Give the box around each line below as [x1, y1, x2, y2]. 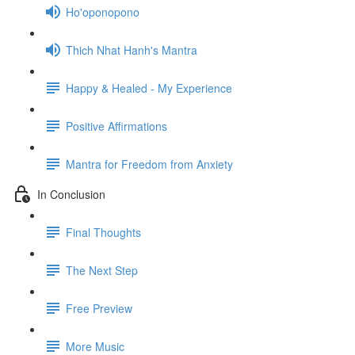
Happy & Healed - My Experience [66, 79, 232, 96]
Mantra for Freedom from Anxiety [66, 155, 233, 172]
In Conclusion [37, 185, 105, 202]
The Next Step [66, 261, 138, 278]
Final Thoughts [66, 223, 141, 240]
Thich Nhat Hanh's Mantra [66, 41, 197, 58]
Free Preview [66, 300, 132, 316]
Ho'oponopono [66, 3, 139, 20]
